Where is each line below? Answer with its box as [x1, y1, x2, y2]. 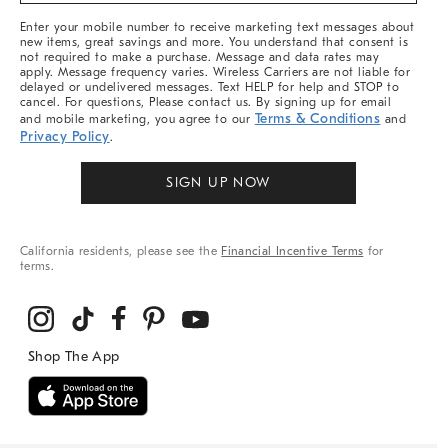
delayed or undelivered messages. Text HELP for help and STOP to [20, 80, 400, 95]
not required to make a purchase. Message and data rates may [20, 50, 380, 65]
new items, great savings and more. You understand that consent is [20, 35, 409, 50]
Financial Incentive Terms [221, 244, 364, 259]
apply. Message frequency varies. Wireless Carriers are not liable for [20, 65, 411, 80]
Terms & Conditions [254, 110, 381, 128]
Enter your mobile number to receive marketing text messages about [20, 20, 415, 35]
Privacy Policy [20, 128, 110, 146]
